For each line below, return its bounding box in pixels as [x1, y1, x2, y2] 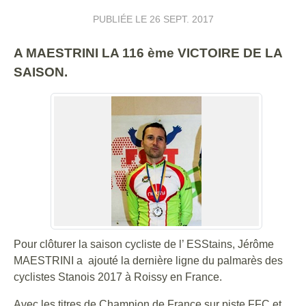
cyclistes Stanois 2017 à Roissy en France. [14, 271, 222, 283]
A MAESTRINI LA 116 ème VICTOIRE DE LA [14, 46, 282, 60]
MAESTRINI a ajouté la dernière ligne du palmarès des [14, 255, 283, 266]
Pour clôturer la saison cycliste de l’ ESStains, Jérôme [14, 238, 274, 250]
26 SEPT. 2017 [149, 14, 214, 25]
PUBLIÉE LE [92, 14, 150, 25]
